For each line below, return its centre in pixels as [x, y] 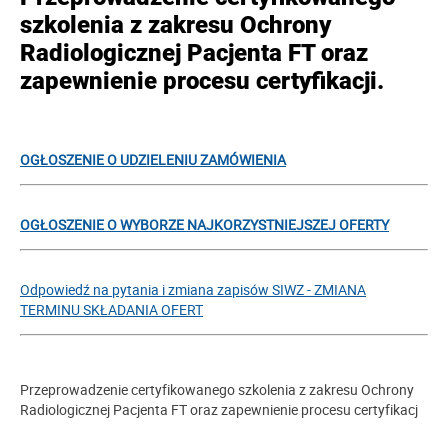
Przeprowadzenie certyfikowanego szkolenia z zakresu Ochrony [217, 389]
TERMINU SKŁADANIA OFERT [111, 309]
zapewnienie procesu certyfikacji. [202, 81]
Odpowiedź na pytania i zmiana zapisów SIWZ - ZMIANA [193, 289]
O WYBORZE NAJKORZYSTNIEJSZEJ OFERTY [246, 224]
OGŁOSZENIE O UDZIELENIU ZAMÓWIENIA [153, 159]
